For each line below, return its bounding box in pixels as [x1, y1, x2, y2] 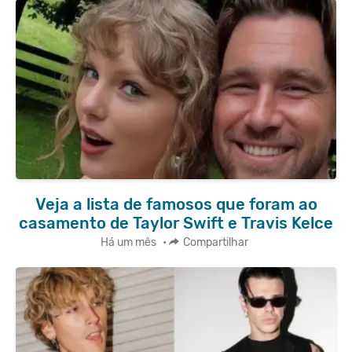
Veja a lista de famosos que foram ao [35, 195, 317, 214]
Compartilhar [182, 236, 248, 250]
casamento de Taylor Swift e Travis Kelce [19, 214, 333, 233]
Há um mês [100, 236, 156, 250]
